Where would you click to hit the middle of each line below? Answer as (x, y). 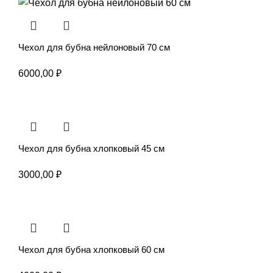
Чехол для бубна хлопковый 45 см (91, 148)
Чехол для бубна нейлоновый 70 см (94, 47)
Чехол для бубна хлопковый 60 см (91, 249)
